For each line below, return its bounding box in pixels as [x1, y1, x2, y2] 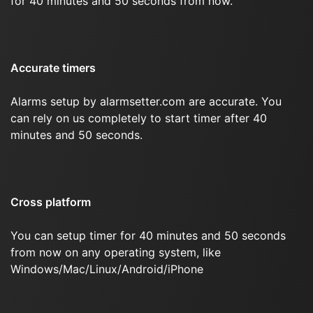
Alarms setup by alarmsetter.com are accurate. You [10, 94, 282, 108]
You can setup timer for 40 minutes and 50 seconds [10, 228, 286, 242]
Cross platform [10, 195, 91, 209]
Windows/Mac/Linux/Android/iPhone [10, 262, 203, 276]
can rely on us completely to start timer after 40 [10, 111, 267, 125]
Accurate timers [10, 61, 96, 75]
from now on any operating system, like [10, 245, 221, 259]
